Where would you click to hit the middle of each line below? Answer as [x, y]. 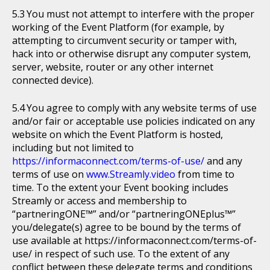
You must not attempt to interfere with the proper [140, 14]
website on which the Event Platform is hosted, [118, 134]
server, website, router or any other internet [113, 67]
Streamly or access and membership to [99, 201]
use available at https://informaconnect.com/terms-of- [134, 240]
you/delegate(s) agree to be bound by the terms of [127, 227]
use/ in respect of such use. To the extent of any [121, 254]
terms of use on [48, 174]
